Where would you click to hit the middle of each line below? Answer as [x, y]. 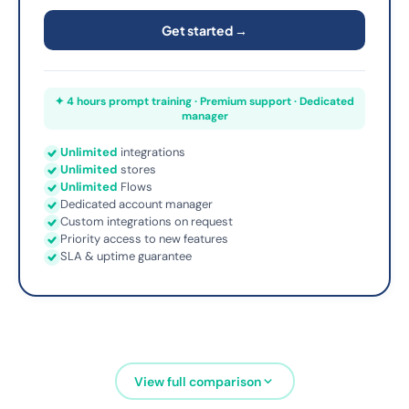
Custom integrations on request [147, 221]
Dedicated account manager [136, 204]
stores [137, 169]
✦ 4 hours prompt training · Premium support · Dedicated [204, 101]
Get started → [204, 30]
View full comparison [198, 381]
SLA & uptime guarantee [126, 256]
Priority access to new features [144, 239]
